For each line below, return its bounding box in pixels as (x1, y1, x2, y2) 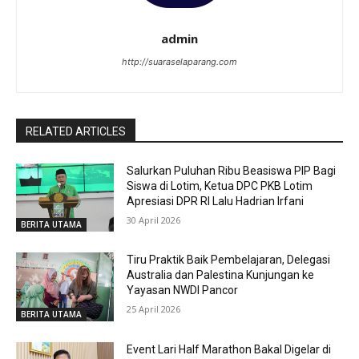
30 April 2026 (127, 213, 181, 226)
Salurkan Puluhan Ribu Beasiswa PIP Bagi (127, 163, 337, 177)
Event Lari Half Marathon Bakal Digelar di (127, 342, 332, 356)
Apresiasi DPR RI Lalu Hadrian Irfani (127, 194, 305, 208)
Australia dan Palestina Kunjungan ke (127, 268, 315, 282)
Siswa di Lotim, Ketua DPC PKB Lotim (127, 179, 313, 192)
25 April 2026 (127, 303, 181, 316)
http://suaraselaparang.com (122, 55, 237, 67)
